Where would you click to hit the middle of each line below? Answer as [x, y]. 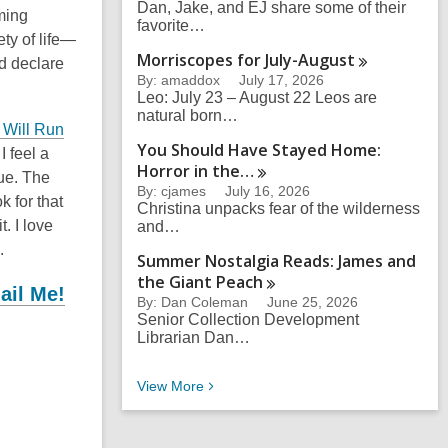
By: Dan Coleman [192, 302]
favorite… [171, 25]
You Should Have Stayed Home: [259, 150]
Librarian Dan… [193, 337]
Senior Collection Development [248, 319]
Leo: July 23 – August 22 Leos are [257, 97]
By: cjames [171, 191]
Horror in [174, 171]
